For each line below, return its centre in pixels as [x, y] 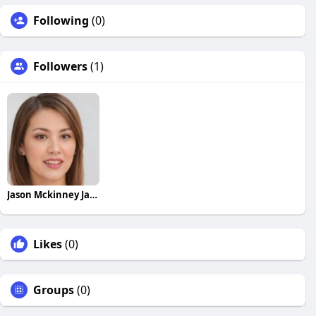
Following [61, 20]
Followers [60, 66]
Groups [54, 290]
